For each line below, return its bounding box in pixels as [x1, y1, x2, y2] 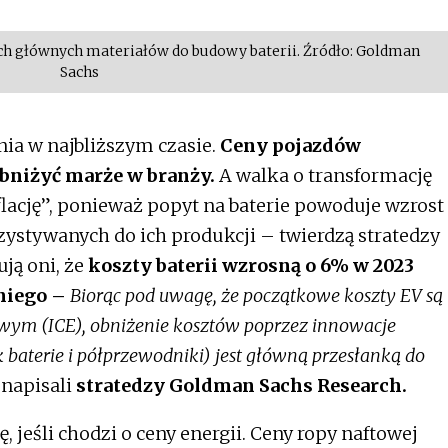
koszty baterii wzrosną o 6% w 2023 [84, 254, 414, 278]
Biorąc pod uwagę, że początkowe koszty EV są [70, 284, 443, 308]
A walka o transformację [215, 164, 432, 188]
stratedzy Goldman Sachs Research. [76, 374, 407, 398]
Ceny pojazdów [220, 134, 361, 158]
